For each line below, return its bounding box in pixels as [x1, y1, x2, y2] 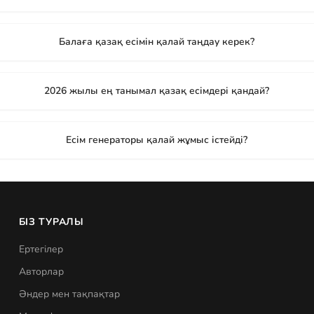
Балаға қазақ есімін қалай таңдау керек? [58, 35, 254, 48]
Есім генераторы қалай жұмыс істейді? [65, 133, 247, 146]
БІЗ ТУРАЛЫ [18, 215, 84, 228]
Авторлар [18, 265, 64, 278]
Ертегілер [18, 243, 63, 256]
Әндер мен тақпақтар [18, 287, 120, 301]
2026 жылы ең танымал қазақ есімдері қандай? [43, 84, 269, 97]
